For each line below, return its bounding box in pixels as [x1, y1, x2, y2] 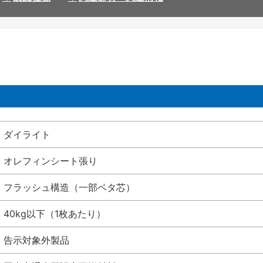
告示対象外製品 [4, 234, 69, 247]
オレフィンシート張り [4, 155, 97, 167]
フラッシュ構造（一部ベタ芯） [4, 181, 135, 194]
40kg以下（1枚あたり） [4, 208, 106, 220]
